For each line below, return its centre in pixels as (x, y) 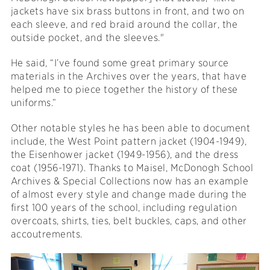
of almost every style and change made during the (129, 194)
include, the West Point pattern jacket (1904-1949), (129, 141)
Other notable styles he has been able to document (130, 128)
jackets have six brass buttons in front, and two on (127, 11)
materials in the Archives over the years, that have (129, 76)
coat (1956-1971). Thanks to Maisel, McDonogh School (132, 168)
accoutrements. (46, 234)
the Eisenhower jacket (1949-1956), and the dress (124, 154)
